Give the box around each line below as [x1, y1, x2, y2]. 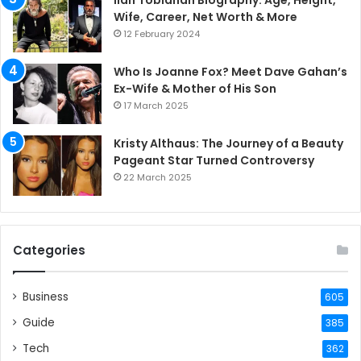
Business [23, 289, 68, 305]
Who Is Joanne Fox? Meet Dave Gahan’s [114, 64, 347, 81]
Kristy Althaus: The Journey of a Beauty [114, 135, 343, 152]
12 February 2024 [123, 27, 200, 41]
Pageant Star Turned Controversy [114, 152, 314, 169]
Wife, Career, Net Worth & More [114, 9, 297, 26]
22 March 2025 [123, 171, 192, 185]
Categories [13, 242, 85, 259]
